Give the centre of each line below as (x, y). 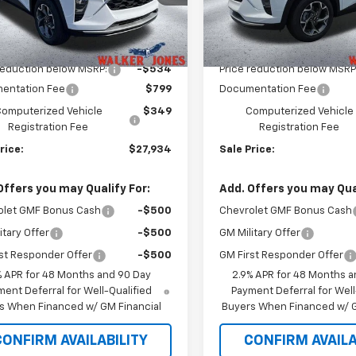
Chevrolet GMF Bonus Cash (286, 211)
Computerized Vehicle (299, 111)
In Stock (245, 35)
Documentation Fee (268, 89)
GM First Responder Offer (282, 255)
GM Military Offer (260, 233)
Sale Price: (248, 149)
